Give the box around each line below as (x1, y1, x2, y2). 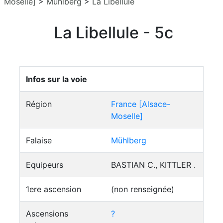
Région (26, 99, 52, 109)
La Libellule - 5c (54, 23, 173, 42)
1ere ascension (26, 184, 81, 194)
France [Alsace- (111, 99, 170, 109)
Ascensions (26, 209, 68, 219)
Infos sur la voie (26, 74, 87, 84)
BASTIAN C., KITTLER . (111, 160, 196, 170)
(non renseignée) (111, 184, 174, 194)
